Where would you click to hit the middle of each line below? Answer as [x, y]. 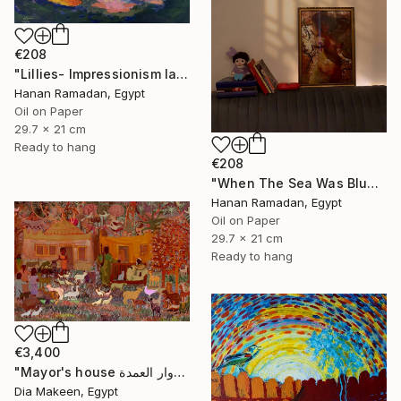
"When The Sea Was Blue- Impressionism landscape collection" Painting [373, 183]
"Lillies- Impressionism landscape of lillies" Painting [183, 74]
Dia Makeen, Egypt [66, 391]
